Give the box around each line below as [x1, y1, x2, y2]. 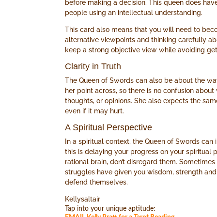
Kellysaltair [65, 195, 101, 203]
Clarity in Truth [65, 62, 122, 72]
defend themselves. [65, 178, 128, 186]
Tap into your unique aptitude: [65, 205, 156, 213]
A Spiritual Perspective [65, 123, 153, 133]
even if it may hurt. [65, 107, 124, 115]
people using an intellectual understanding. [65, 9, 203, 17]
